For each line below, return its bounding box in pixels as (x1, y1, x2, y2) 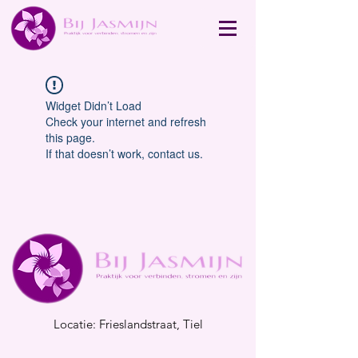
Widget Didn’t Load (46, 97, 141, 113)
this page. (46, 129, 95, 145)
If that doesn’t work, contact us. (46, 145, 203, 161)
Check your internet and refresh (46, 113, 206, 129)
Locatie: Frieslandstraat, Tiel (53, 316, 203, 332)
